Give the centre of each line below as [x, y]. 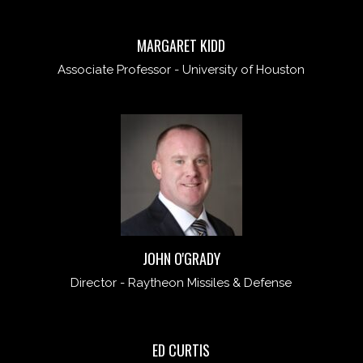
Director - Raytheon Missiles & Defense [181, 283]
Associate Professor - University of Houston [181, 70]
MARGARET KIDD [181, 46]
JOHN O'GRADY [181, 259]
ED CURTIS [181, 350]
